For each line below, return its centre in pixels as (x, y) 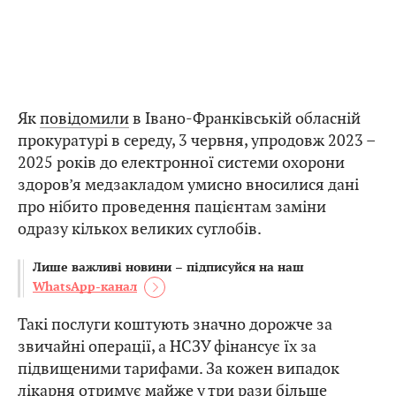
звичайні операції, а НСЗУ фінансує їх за (167, 346)
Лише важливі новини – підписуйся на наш (168, 268)
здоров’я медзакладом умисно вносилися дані (188, 185)
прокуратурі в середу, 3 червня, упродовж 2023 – (197, 141)
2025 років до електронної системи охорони (181, 163)
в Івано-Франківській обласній (245, 118)
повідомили (84, 118)
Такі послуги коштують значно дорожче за (175, 324)
